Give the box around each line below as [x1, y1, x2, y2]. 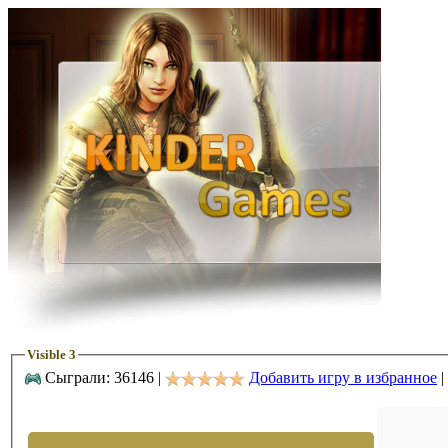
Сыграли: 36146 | [41, 368, 165, 386]
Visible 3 [27, 347, 76, 362]
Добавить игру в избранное [249, 368, 437, 386]
